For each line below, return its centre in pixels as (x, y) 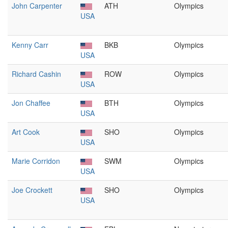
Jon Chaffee (31, 103)
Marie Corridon (36, 161)
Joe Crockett (32, 190)
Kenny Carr (30, 45)
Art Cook (26, 132)
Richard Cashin (36, 74)
